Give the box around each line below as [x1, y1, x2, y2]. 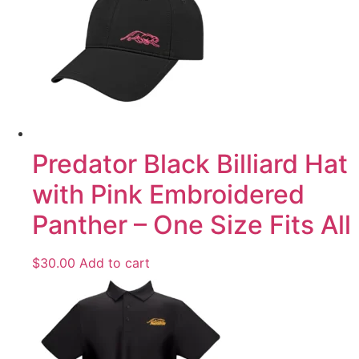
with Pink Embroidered [32, 178, 305, 210]
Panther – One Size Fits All [32, 208, 351, 240]
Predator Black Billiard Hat [32, 147, 348, 179]
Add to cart [79, 254, 150, 271]
